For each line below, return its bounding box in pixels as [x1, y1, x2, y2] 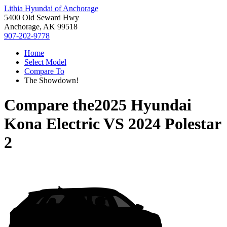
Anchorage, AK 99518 [4, 22, 78, 31]
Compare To [24, 67, 64, 75]
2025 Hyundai [94, 96, 192, 115]
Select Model [24, 58, 66, 66]
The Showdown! [24, 76, 79, 85]
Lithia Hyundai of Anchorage [4, 4, 98, 13]
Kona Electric [4, 115, 100, 133]
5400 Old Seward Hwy [4, 13, 79, 22]
